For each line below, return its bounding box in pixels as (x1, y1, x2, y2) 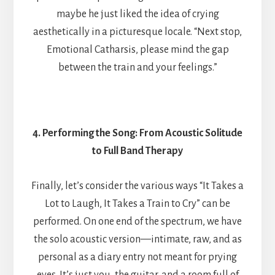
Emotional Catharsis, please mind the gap (46, 44, 229, 55)
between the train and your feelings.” (58, 61, 217, 73)
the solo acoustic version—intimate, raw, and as (33, 234, 242, 246)
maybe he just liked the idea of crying (56, 8, 219, 20)
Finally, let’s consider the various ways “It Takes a (31, 180, 244, 192)
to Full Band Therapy (92, 145, 183, 157)
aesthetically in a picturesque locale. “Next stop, (33, 26, 242, 37)
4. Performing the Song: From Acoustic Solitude (33, 128, 242, 139)
